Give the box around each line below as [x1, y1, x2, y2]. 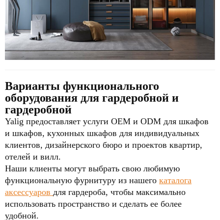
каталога [159, 175, 192, 186]
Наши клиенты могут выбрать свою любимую [5, 164, 180, 174]
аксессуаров [5, 187, 53, 197]
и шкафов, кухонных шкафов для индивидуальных [5, 128, 199, 138]
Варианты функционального [5, 80, 159, 93]
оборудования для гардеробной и [5, 91, 179, 105]
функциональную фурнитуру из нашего [5, 175, 159, 186]
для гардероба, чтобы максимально [53, 187, 186, 197]
